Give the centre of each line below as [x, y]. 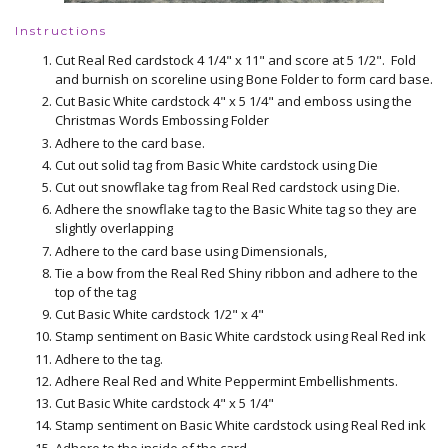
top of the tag [95, 291]
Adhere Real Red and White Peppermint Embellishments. [226, 380]
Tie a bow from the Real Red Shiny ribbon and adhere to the [236, 272]
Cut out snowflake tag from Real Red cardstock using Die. [227, 187]
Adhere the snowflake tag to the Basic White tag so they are [236, 209]
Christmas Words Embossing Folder [162, 120]
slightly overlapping [114, 228]
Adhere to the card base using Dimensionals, [191, 250]
